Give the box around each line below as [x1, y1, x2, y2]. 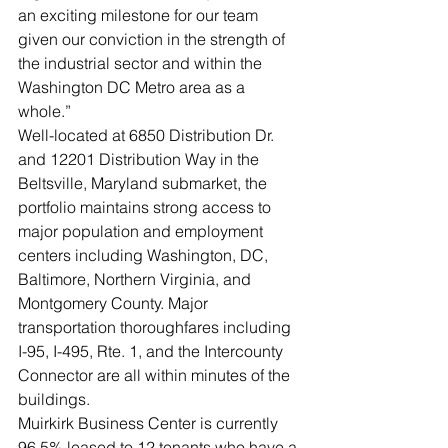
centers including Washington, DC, [18, 245, 272, 266]
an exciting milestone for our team [18, 5, 262, 26]
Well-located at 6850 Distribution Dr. [18, 125, 278, 146]
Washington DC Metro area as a [18, 77, 249, 98]
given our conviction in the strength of [18, 29, 289, 50]
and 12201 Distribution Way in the [18, 149, 263, 170]
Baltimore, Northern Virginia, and [18, 269, 255, 290]
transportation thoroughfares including [18, 317, 295, 338]
